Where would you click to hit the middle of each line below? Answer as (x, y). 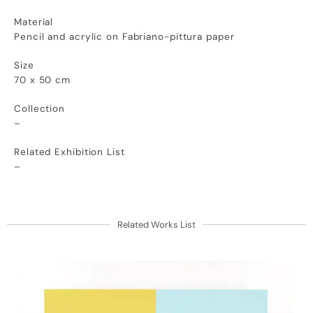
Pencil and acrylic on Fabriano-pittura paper (124, 36)
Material (34, 22)
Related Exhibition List (70, 152)
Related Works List (156, 224)
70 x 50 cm (42, 80)
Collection (39, 109)
